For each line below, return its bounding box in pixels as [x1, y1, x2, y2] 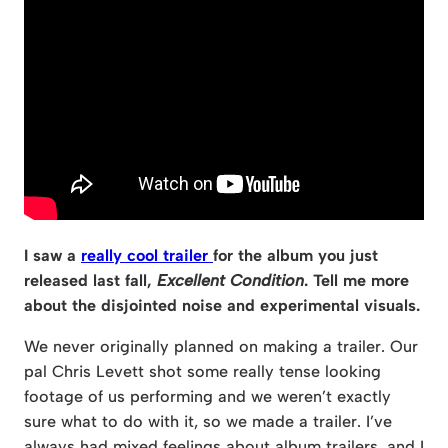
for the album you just [213, 246, 378, 266]
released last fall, [24, 271, 157, 291]
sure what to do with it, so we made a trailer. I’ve [24, 412, 392, 432]
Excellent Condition [157, 271, 304, 291]
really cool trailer [81, 246, 213, 266]
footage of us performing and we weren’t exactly [24, 387, 391, 407]
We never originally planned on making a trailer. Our [24, 337, 418, 357]
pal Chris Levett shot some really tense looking [24, 362, 381, 382]
